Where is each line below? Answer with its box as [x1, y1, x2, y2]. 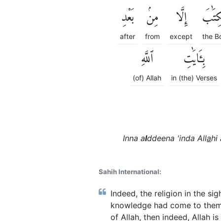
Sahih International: [99, 167, 161, 176]
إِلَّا [176, 7, 186, 29]
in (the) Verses [171, 74, 217, 82]
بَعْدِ [121, 7, 134, 29]
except [170, 32, 192, 41]
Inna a [123, 133, 145, 144]
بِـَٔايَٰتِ [183, 48, 205, 71]
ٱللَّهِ [141, 48, 153, 71]
